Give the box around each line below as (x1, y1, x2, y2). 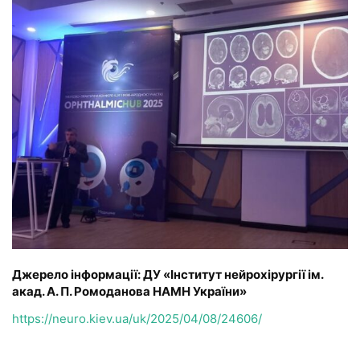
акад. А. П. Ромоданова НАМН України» (12, 283, 247, 299)
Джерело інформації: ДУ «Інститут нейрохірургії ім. (12, 266, 323, 282)
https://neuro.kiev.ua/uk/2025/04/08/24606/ (12, 310, 262, 326)
